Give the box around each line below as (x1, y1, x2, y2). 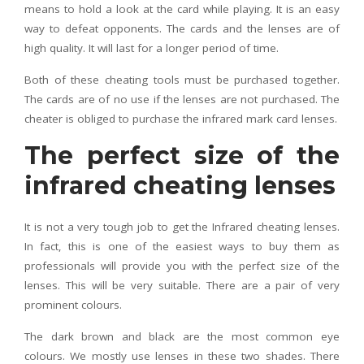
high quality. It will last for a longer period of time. (24, 41, 279, 55)
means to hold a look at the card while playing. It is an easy (24, 2, 340, 16)
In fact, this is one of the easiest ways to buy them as (24, 239, 340, 253)
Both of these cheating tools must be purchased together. (24, 72, 340, 87)
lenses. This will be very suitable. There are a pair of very (24, 278, 340, 292)
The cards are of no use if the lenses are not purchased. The (24, 92, 340, 106)
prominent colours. (24, 297, 122, 312)
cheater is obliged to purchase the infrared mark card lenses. (24, 111, 337, 126)
